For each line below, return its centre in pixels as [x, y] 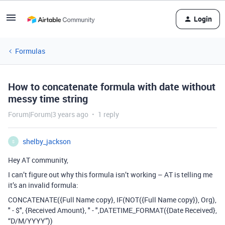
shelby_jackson [47, 141]
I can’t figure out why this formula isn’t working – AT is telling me [110, 175]
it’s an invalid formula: [43, 185]
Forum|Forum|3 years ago [48, 114]
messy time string [48, 99]
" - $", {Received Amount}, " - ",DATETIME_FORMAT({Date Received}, [113, 210]
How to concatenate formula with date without [112, 87]
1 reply [108, 114]
